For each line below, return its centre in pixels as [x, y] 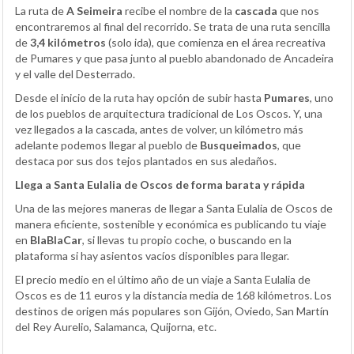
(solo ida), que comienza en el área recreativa [216, 42]
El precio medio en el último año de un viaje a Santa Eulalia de [163, 279]
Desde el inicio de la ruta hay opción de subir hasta [139, 97]
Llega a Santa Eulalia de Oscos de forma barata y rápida [160, 184]
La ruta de [41, 10]
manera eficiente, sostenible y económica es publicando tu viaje [171, 224]
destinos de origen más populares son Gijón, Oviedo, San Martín [172, 311]
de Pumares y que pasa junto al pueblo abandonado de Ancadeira [174, 58]
